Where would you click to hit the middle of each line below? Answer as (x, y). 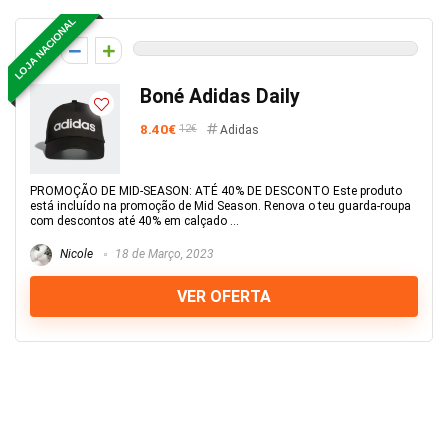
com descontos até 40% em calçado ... (134, 221)
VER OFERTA (224, 296)
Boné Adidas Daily (220, 96)
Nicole (75, 254)
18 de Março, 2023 (163, 254)
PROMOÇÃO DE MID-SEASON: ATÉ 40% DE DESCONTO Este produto (216, 191)
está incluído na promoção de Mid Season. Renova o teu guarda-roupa (220, 206)
